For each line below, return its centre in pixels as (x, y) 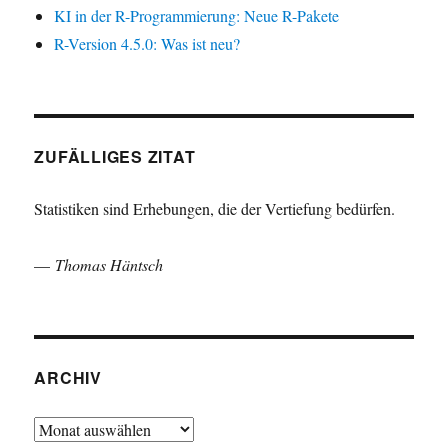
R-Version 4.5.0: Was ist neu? (147, 44)
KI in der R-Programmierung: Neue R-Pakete (197, 16)
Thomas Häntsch (109, 265)
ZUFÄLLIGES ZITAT (115, 157)
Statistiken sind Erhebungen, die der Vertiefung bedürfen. (215, 209)
